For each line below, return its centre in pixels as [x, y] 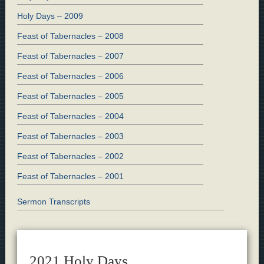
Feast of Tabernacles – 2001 [70, 176]
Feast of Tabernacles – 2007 [70, 56]
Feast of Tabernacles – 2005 [70, 96]
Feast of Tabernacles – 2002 [70, 156]
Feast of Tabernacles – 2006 [70, 76]
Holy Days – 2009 [50, 16]
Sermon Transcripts [53, 201]
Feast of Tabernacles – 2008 [70, 36]
